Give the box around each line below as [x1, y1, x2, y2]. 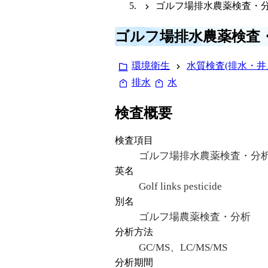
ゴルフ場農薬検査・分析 [139, 211, 251, 223]
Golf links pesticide [139, 180, 222, 192]
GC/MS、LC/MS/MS [139, 241, 227, 253]
